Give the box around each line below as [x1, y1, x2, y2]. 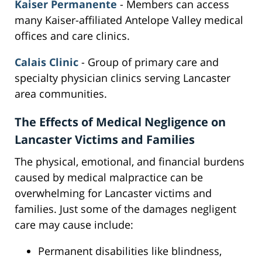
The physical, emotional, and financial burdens [15, 154, 244, 169]
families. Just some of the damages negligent [15, 202, 236, 216]
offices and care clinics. [15, 29, 130, 43]
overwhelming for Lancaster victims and [15, 186, 212, 201]
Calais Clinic [15, 55, 78, 70]
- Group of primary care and [78, 55, 219, 70]
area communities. [15, 87, 107, 101]
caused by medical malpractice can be [15, 170, 203, 185]
